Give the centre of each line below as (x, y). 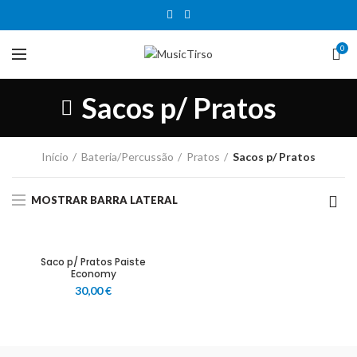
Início (55, 157)
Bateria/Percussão (127, 157)
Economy (93, 274)
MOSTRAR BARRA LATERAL (104, 200)
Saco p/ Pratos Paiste (93, 262)
